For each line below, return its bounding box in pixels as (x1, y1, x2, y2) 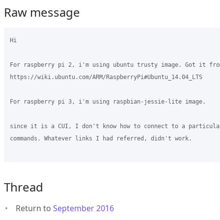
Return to (16, 203, 53, 214)
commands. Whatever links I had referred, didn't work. (10, 135, 195, 142)
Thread (4, 179, 43, 195)
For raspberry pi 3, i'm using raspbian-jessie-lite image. (10, 98, 206, 105)
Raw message (4, 4, 80, 20)
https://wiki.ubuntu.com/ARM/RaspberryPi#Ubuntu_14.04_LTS (10, 74, 202, 81)
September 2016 (53, 203, 114, 214)
